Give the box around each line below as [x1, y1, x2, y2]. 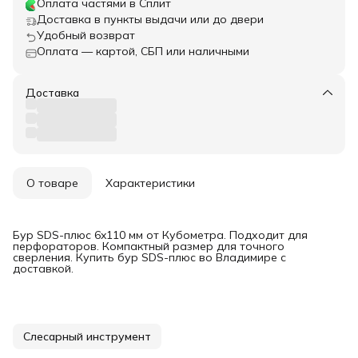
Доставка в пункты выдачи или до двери [37, 12, 264, 27]
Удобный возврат [37, 28, 135, 43]
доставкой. [13, 261, 74, 276]
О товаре [26, 176, 78, 191]
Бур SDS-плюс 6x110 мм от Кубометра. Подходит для [13, 228, 308, 243]
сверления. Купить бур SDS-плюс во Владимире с [13, 250, 286, 265]
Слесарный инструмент [23, 329, 151, 344]
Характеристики [105, 176, 195, 191]
